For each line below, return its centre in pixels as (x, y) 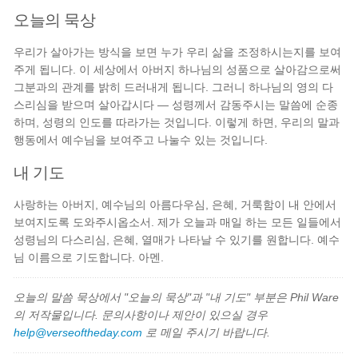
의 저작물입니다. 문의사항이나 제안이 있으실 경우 (141, 315)
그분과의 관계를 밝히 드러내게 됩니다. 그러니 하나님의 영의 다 (174, 87)
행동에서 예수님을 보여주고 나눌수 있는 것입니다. (141, 140)
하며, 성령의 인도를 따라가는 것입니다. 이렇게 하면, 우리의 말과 (177, 122)
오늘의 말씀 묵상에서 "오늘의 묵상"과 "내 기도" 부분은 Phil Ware (177, 297)
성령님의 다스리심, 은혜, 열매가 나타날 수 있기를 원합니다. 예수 (177, 240)
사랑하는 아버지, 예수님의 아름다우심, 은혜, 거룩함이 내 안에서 (175, 205)
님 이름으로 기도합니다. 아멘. (89, 257)
